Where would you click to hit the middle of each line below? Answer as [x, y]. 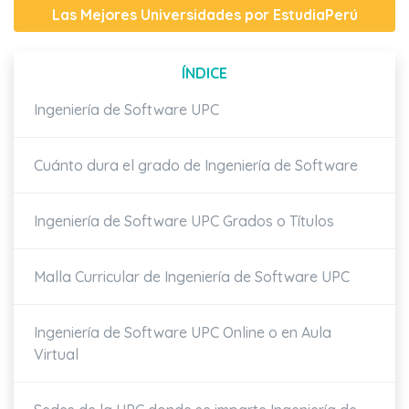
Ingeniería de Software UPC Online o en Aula [183, 333]
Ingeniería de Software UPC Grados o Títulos [184, 221]
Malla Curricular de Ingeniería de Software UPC [192, 277]
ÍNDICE [204, 73]
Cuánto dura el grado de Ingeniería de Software [196, 166]
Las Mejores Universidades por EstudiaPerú [204, 15]
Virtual [56, 355]
